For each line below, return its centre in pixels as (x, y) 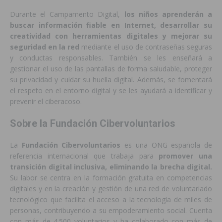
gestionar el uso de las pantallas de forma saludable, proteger (111, 69)
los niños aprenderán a (168, 14)
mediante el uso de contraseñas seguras (146, 47)
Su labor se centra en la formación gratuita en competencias (111, 178)
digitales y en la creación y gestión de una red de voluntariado (111, 189)
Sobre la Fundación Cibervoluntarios (93, 124)
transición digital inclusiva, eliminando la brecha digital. (111, 167)
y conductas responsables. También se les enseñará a (111, 58)
